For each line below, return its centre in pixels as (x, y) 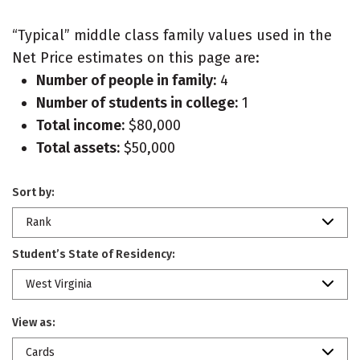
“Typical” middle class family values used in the (172, 35)
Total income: (80, 125)
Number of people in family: (126, 80)
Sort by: (33, 192)
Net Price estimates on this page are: (136, 58)
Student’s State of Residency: (94, 254)
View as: (34, 323)
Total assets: (78, 148)
